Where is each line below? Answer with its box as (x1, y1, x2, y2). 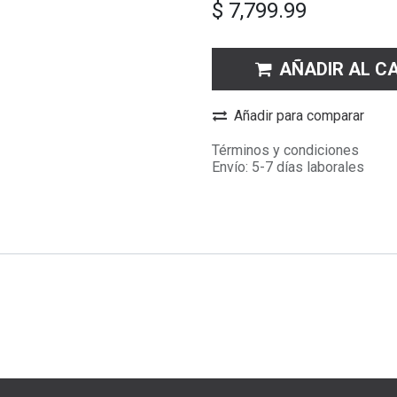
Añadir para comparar (234, 107, 364, 124)
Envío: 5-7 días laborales (212, 159, 364, 175)
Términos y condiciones (212, 142, 359, 159)
